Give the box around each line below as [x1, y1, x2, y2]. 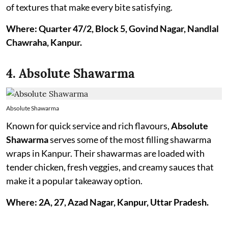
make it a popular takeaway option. [6, 175, 142, 186]
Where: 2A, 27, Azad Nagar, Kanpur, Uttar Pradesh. [6, 196, 209, 208]
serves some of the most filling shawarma [48, 134, 211, 145]
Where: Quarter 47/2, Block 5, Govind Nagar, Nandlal [6, 23, 219, 34]
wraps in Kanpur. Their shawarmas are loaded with [6, 148, 205, 159]
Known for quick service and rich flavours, [6, 120, 171, 131]
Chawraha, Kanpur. [6, 37, 82, 48]
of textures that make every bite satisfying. [6, 2, 173, 13]
